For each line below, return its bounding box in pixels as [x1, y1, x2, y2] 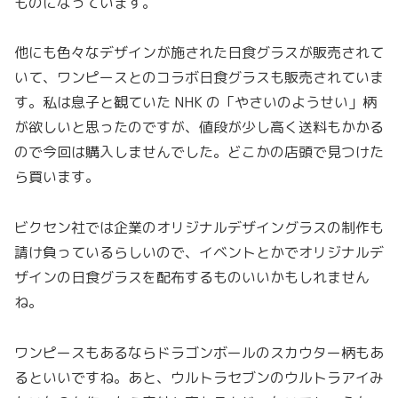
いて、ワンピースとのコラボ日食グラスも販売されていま [14, 68, 384, 88]
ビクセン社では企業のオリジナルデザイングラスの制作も [14, 218, 384, 238]
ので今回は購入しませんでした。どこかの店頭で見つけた [14, 142, 384, 163]
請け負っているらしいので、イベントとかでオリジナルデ [14, 243, 384, 263]
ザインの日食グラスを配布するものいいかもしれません [14, 267, 370, 288]
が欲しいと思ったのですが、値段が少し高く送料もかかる [14, 117, 384, 138]
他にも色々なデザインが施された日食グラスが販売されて [14, 43, 384, 63]
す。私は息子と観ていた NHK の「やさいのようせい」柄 [14, 92, 377, 113]
